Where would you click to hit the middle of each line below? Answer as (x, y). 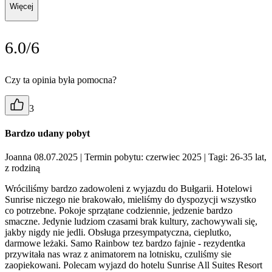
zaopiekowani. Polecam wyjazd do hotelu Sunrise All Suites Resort (134, 265)
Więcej (22, 7)
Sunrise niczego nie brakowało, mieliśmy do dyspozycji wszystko (131, 200)
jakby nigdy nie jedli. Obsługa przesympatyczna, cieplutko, (118, 233)
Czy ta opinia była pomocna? (61, 80)
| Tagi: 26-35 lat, (234, 157)
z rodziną (22, 168)
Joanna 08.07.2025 (42, 157)
